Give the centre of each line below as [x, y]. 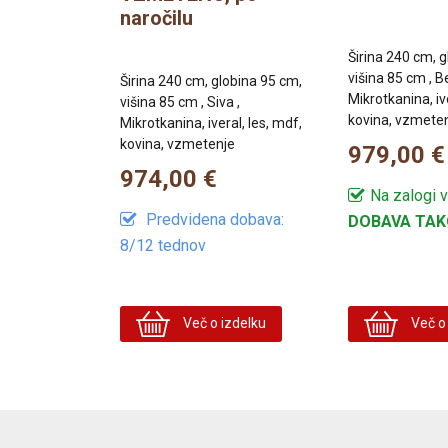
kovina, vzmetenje [177, 143]
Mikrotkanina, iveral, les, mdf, [211, 122]
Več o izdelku [223, 322]
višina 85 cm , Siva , [180, 101]
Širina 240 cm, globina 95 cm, [211, 80]
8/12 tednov [163, 245]
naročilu [156, 17]
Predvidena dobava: [213, 219]
